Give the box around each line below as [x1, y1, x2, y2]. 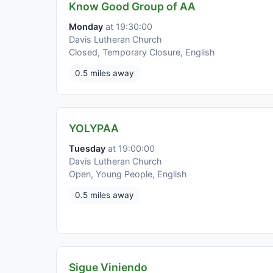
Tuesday [69, 143, 105, 154]
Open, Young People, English [69, 168, 187, 179]
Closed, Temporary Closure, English [69, 46, 215, 57]
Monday [69, 21, 103, 32]
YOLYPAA [69, 121, 119, 135]
